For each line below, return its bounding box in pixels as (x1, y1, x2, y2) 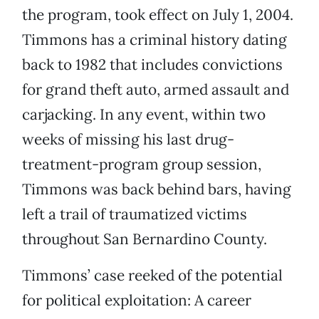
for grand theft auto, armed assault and (22, 80, 289, 100)
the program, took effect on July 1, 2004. (22, 5, 293, 25)
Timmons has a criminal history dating (22, 30, 287, 50)
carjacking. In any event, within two (22, 105, 266, 125)
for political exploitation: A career (22, 291, 251, 310)
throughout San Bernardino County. (22, 229, 267, 249)
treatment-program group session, (22, 155, 261, 174)
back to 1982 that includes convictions (22, 55, 283, 75)
